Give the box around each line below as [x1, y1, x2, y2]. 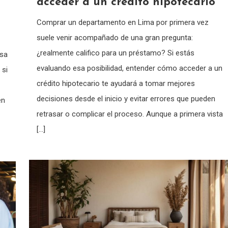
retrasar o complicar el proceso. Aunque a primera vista [36, 109, 223, 119]
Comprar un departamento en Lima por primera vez [36, 17, 209, 27]
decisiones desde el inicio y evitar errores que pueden [36, 94, 215, 103]
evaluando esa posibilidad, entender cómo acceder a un [36, 63, 222, 73]
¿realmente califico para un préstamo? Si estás [36, 48, 194, 58]
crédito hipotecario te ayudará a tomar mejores [36, 78, 195, 88]
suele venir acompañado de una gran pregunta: [36, 33, 193, 42]
